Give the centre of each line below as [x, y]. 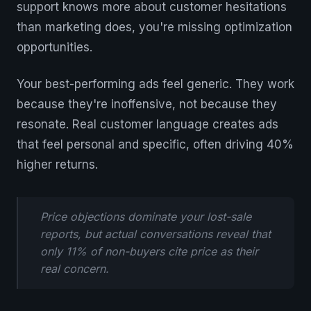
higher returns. [57, 165]
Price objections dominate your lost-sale [146, 217]
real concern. [75, 269]
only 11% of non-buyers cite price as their [149, 251]
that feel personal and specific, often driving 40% [155, 144]
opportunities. [54, 47]
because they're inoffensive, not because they [147, 104]
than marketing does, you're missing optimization [154, 27]
